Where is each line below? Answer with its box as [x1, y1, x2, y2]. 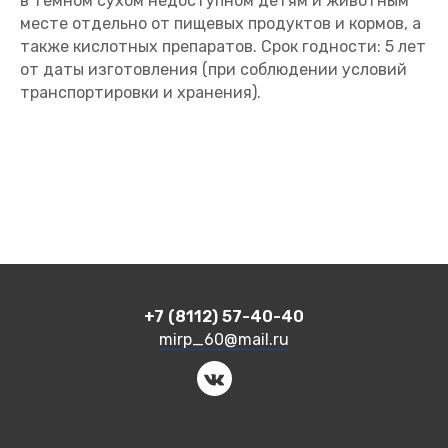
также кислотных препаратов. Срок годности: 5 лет [20, 37, 426, 56]
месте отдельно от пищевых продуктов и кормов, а [20, 14, 421, 33]
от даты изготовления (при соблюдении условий [20, 60, 407, 79]
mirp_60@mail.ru [159, 330, 289, 350]
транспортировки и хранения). [20, 83, 261, 102]
